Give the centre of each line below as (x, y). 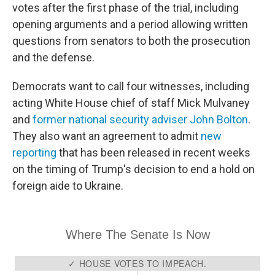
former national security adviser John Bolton (140, 119)
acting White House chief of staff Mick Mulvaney (131, 103)
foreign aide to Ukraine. (68, 186)
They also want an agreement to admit (107, 136)
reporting (34, 153)
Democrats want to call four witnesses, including (131, 86)
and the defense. (53, 57)
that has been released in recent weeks (153, 153)
